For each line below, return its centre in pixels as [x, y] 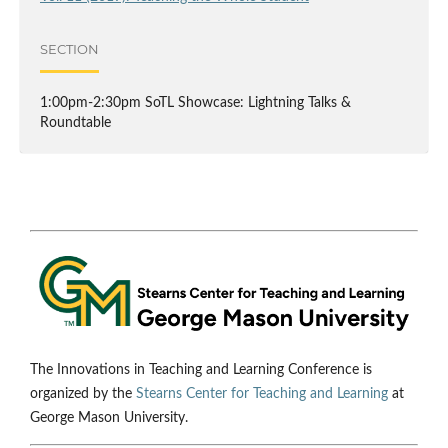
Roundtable [75, 123]
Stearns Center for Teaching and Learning [262, 394]
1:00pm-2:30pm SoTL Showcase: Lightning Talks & [195, 103]
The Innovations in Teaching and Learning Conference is [201, 370]
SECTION [69, 48]
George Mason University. [109, 418]
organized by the [83, 394]
